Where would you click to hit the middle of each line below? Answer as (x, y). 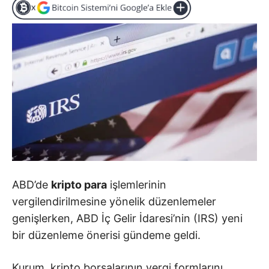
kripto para (79, 184)
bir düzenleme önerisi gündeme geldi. (106, 235)
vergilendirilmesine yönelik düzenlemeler (114, 201)
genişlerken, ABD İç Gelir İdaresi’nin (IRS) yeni (127, 218)
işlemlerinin (137, 184)
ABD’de (32, 184)
